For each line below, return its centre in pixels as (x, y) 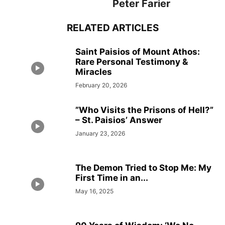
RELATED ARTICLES (113, 28)
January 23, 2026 (100, 133)
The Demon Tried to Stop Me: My (143, 168)
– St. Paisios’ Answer (119, 120)
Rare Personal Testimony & (132, 62)
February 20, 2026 (101, 85)
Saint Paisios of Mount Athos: (138, 52)
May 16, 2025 (94, 191)
